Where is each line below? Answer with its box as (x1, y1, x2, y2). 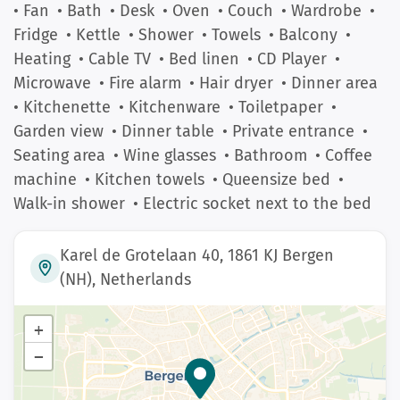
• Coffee (315, 146, 372, 165)
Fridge (13, 25, 58, 45)
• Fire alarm (99, 73, 181, 93)
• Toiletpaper (229, 97, 323, 117)
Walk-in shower (13, 194, 125, 213)
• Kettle (66, 25, 121, 45)
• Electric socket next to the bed (133, 194, 371, 213)
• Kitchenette (13, 97, 111, 117)
